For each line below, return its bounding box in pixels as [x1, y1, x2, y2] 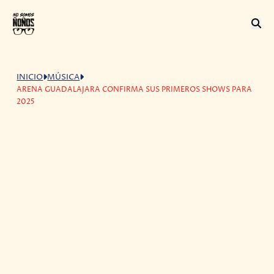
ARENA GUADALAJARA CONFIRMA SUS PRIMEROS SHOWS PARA [17, 84, 253, 95]
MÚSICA [47, 72, 80, 83]
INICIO [17, 72, 43, 83]
